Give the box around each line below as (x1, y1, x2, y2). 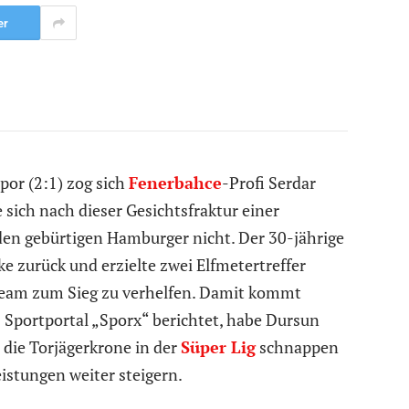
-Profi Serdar (222, 172, 316, 194)
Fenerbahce (129, 172, 222, 194)
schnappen (256, 336, 339, 358)
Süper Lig (181, 336, 256, 358)
